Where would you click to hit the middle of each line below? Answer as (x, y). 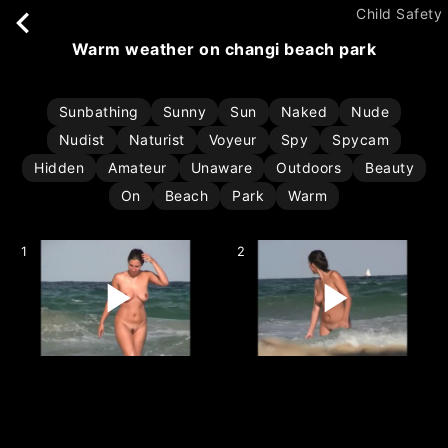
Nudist (81, 139)
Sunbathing (98, 111)
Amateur (137, 167)
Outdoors (308, 167)
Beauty (389, 167)
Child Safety (399, 13)
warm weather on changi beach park (232, 49)
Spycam (361, 139)
